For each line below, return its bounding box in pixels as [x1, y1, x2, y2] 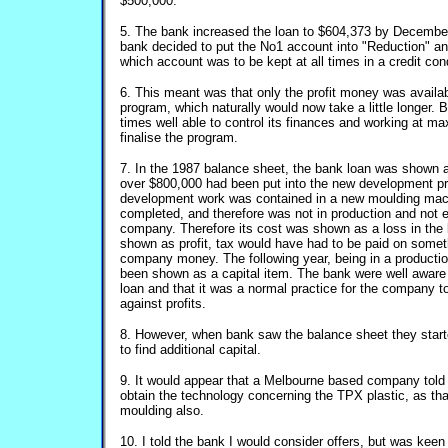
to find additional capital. [120, 342, 261, 357]
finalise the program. [120, 130, 238, 145]
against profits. [120, 296, 206, 311]
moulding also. [120, 403, 204, 418]
